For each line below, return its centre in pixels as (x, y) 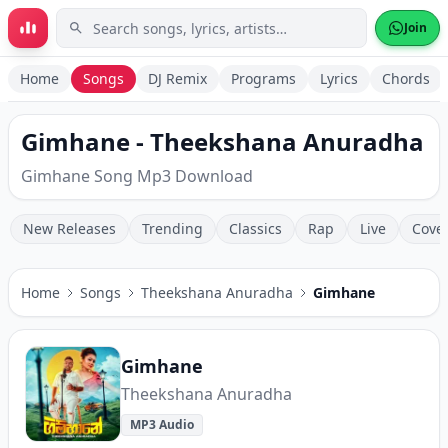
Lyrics (339, 78)
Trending (172, 228)
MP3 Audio (162, 424)
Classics (255, 228)
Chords (406, 78)
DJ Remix (177, 78)
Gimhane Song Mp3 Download (137, 176)
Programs (263, 78)
